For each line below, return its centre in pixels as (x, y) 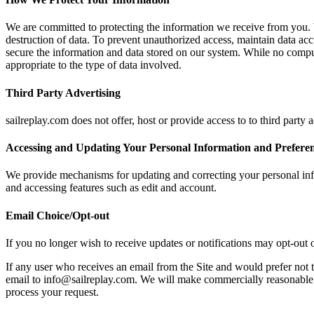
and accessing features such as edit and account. (111, 188)
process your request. (52, 292)
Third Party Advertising (63, 93)
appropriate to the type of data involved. (94, 65)
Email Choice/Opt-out (57, 215)
